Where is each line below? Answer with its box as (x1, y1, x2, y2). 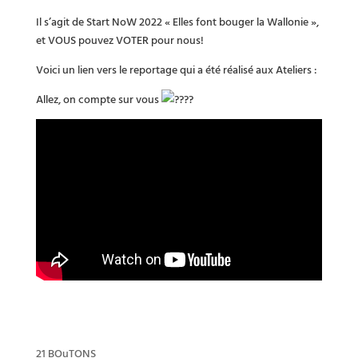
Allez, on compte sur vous (35, 89, 161, 107)
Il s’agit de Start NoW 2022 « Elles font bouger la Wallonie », (35, 12, 319, 30)
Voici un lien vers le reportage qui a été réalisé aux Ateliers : (35, 60, 317, 78)
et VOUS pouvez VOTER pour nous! (35, 30, 204, 48)
